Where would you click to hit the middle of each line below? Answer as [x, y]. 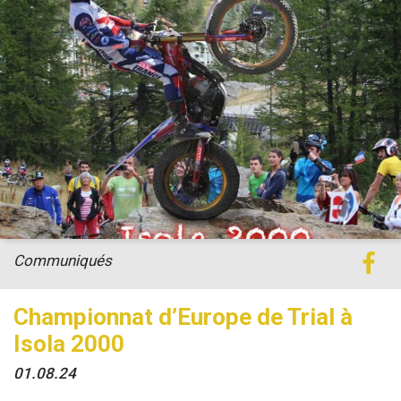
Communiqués [63, 260]
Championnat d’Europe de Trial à [183, 316]
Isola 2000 [69, 343]
